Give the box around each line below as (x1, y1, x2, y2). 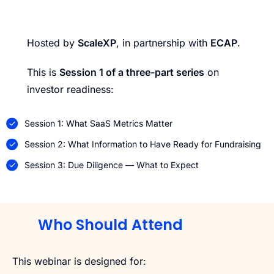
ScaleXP (78, 36, 116, 49)
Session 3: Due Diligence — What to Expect (24, 159, 199, 170)
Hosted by (27, 36, 78, 49)
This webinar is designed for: (12, 254, 146, 267)
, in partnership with (116, 36, 210, 49)
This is (27, 65, 59, 78)
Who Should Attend (38, 214, 183, 235)
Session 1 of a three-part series (59, 65, 204, 78)
